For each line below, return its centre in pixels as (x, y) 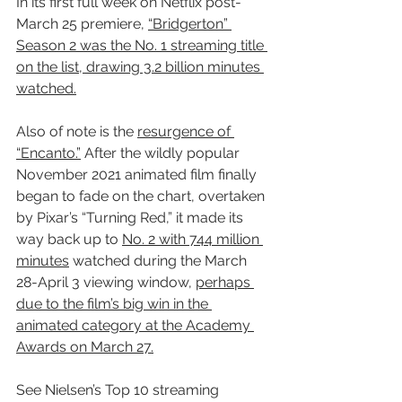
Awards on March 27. (85, 346)
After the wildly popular (162, 153)
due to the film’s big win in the (114, 303)
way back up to (69, 239)
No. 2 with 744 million (192, 239)
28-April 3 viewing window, (106, 282)
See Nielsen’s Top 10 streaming (119, 389)
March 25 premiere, (82, 23)
